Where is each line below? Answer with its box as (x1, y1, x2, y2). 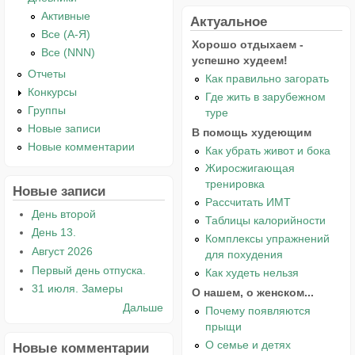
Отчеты (28, 67, 67, 81)
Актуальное (190, 13, 267, 29)
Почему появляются (205, 303, 311, 317)
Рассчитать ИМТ (205, 196, 292, 209)
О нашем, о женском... (192, 285, 314, 299)
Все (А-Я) (41, 27, 91, 40)
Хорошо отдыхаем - (192, 37, 303, 51)
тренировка (205, 177, 265, 191)
